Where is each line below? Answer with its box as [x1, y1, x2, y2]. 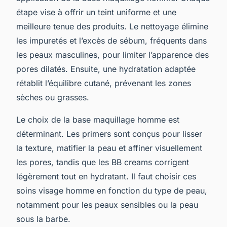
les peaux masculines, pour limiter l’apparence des [16, 49, 209, 60]
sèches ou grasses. [16, 92, 89, 102]
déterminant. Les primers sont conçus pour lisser [16, 128, 202, 139]
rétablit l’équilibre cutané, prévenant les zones [16, 78, 191, 88]
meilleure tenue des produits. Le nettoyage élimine [16, 21, 208, 31]
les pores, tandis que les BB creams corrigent [16, 157, 189, 167]
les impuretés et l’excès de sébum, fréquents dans [16, 35, 207, 46]
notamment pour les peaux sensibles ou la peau [16, 199, 198, 210]
